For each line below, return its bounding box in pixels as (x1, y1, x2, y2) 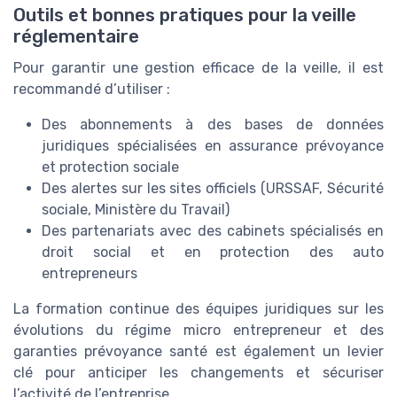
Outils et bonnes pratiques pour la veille (13, 4, 356, 26)
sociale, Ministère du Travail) (42, 200, 230, 218)
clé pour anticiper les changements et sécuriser (13, 363, 384, 381)
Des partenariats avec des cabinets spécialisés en (42, 222, 384, 239)
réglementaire (13, 25, 139, 47)
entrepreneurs (42, 264, 137, 282)
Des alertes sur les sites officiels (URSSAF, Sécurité (42, 179, 384, 197)
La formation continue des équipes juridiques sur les (13, 300, 384, 317)
